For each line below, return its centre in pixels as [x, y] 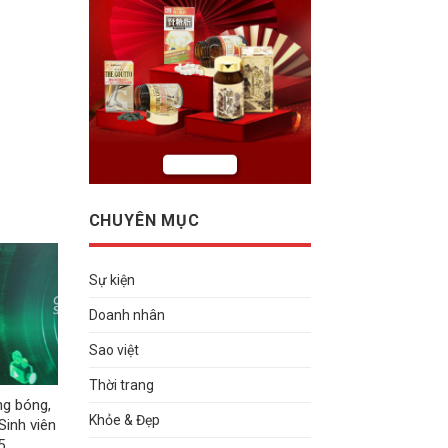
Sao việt [113, 350]
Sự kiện [111, 280]
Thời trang [121, 385]
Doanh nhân [126, 315]
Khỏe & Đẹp [124, 420]
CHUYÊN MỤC [144, 220]
